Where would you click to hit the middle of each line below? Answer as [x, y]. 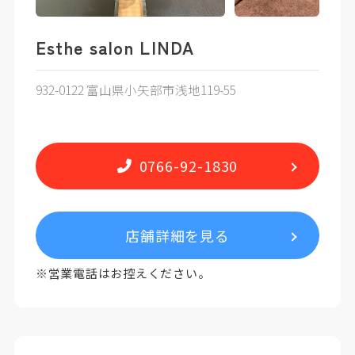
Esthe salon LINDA [115, 48]
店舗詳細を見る [177, 235]
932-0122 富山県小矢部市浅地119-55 [136, 89]
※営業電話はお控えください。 [123, 273]
